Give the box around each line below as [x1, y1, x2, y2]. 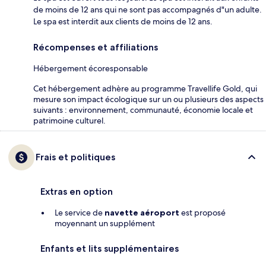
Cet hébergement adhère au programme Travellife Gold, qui [33, 83, 257, 94]
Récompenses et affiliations [33, 41, 158, 53]
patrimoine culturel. [33, 115, 106, 126]
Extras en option [40, 185, 113, 197]
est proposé [179, 207, 226, 218]
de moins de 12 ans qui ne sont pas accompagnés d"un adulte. [33, 4, 262, 15]
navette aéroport [104, 207, 179, 218]
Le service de [55, 207, 104, 218]
